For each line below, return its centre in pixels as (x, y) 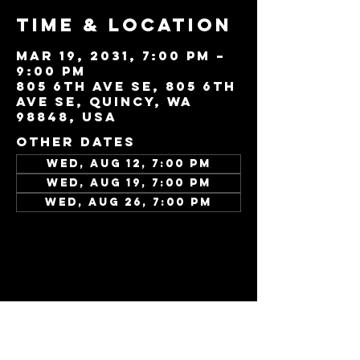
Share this (88, 309)
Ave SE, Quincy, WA (104, 101)
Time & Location (124, 25)
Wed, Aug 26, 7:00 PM (129, 202)
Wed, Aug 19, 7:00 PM (129, 183)
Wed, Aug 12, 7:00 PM (129, 164)
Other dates (76, 141)
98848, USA (67, 117)
